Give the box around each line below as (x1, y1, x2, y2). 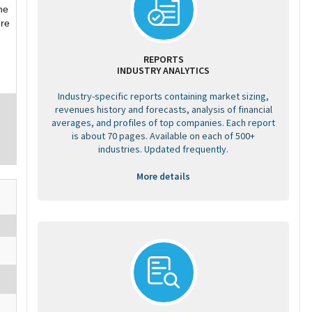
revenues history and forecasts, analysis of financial (54, 103, 272, 116)
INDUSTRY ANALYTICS (117, 64, 210, 77)
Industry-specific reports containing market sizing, (58, 90, 269, 102)
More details (136, 170, 190, 182)
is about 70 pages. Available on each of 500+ (72, 130, 255, 142)
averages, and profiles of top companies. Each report (52, 116, 275, 129)
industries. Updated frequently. (98, 143, 228, 155)
